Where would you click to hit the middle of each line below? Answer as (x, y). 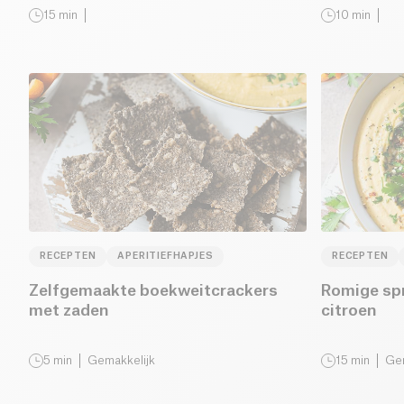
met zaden (69, 310)
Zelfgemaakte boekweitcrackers (153, 290)
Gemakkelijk (121, 360)
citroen (349, 310)
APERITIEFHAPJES (165, 256)
